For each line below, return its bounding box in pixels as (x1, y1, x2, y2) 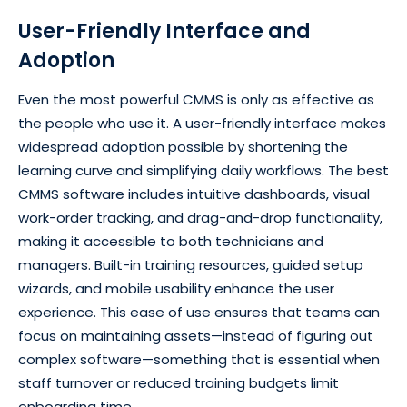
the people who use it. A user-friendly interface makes (18, 114, 386, 134)
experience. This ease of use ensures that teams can (18, 303, 380, 323)
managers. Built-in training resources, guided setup (18, 255, 363, 275)
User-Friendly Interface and (18, 17, 311, 46)
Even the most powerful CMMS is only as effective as (18, 90, 374, 110)
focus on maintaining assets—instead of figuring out (18, 326, 373, 346)
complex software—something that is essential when (18, 350, 380, 370)
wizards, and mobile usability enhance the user (18, 279, 334, 299)
